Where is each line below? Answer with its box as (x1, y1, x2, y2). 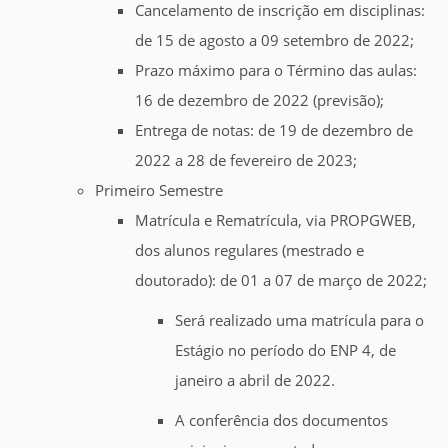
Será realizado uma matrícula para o (175, 310, 424, 331)
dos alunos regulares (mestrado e (135, 240, 364, 261)
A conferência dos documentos (175, 410, 388, 431)
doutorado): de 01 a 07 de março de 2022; (135, 270, 427, 291)
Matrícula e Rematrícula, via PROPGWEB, (135, 210, 416, 231)
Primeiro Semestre (95, 180, 223, 201)
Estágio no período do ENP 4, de (175, 340, 396, 361)
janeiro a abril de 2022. (175, 370, 335, 391)
